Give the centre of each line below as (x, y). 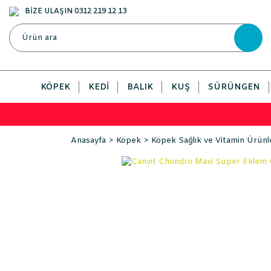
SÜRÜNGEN (234, 87)
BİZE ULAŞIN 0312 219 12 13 (76, 11)
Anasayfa (88, 141)
